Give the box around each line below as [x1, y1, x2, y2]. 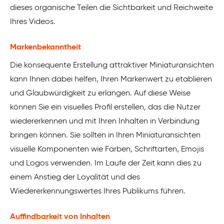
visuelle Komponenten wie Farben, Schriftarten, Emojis [10, 145, 204, 154]
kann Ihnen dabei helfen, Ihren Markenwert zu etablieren [10, 75, 212, 84]
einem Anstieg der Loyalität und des [10, 173, 140, 182]
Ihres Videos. [10, 18, 55, 26]
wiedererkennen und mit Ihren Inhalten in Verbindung [10, 117, 199, 126]
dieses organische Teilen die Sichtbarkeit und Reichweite [10, 4, 213, 12]
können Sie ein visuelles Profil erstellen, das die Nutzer [10, 103, 200, 112]
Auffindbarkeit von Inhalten [10, 213, 110, 221]
